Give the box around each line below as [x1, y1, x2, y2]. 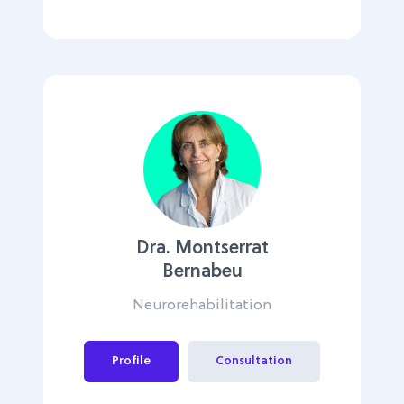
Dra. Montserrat [135, 238, 269, 259]
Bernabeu [161, 262, 243, 282]
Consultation [216, 353, 292, 368]
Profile [112, 353, 151, 368]
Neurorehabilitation [133, 297, 271, 314]
